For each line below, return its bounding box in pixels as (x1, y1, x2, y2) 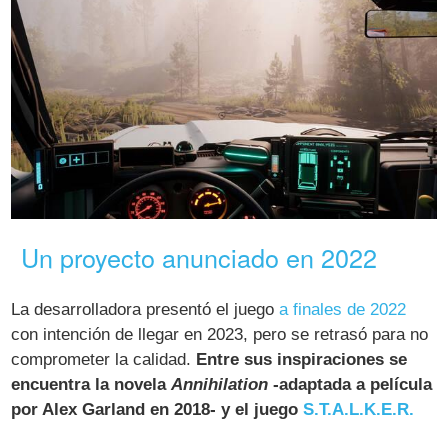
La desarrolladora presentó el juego (11, 299, 280, 319)
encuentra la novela (11, 374, 172, 394)
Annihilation (171, 374, 269, 394)
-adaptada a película (268, 374, 433, 394)
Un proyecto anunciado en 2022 (21, 239, 378, 276)
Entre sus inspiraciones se (196, 349, 408, 369)
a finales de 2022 (279, 299, 407, 319)
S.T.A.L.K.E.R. (303, 399, 415, 419)
